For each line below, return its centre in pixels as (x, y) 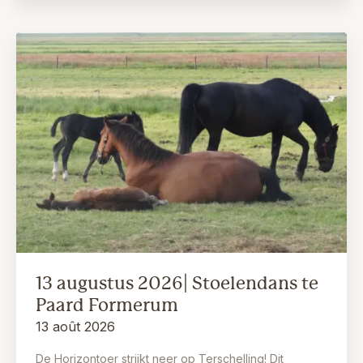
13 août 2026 (75, 327)
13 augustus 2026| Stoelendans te (177, 284)
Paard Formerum (107, 305)
